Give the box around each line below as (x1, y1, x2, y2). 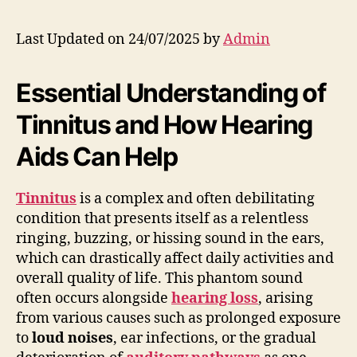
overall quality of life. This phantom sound (16, 269, 303, 288)
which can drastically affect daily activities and (16, 249, 334, 268)
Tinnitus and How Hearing (16, 108, 313, 140)
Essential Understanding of (16, 76, 326, 108)
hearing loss (171, 288, 258, 308)
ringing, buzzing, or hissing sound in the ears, (16, 229, 324, 248)
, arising (258, 288, 313, 308)
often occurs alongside (16, 288, 171, 308)
